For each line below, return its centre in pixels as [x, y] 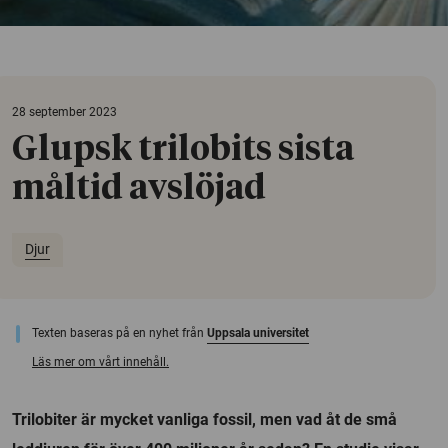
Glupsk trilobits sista [183, 149]
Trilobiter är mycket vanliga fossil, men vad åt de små [204, 419]
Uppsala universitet [258, 332]
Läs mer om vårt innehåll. [100, 361]
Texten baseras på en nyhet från [119, 332]
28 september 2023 [64, 111]
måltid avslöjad [139, 188]
